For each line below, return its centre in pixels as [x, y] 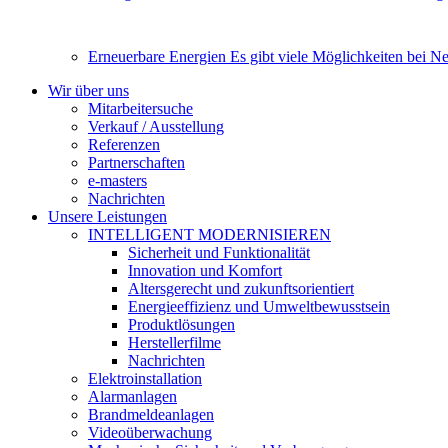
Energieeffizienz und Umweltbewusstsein [259, 306]
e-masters [117, 180]
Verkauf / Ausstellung [156, 126]
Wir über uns [88, 90]
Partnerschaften [136, 162]
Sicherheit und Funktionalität [219, 252]
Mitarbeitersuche [140, 108]
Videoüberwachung [150, 432]
